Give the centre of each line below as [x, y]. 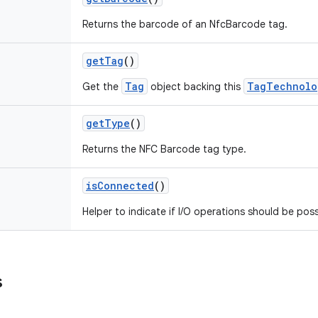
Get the [102, 87]
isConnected [120, 186]
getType [108, 123]
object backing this [196, 87]
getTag [105, 61]
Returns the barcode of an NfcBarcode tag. [185, 24]
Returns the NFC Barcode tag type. [164, 149]
